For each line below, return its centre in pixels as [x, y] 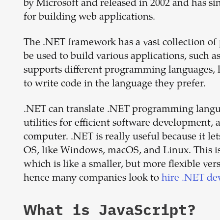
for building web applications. [89, 17]
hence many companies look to [93, 179]
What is [61, 209]
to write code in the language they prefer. [115, 84]
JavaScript [143, 209]
